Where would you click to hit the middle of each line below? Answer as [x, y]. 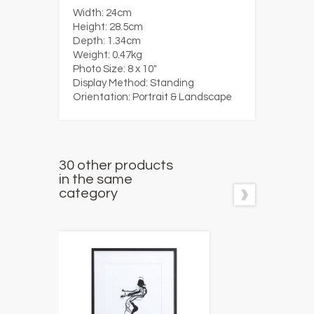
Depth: [89, 41]
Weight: [91, 55]
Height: [90, 27]
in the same [96, 179]
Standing [172, 83]
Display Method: [110, 83]
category [88, 193]
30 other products [116, 165]
